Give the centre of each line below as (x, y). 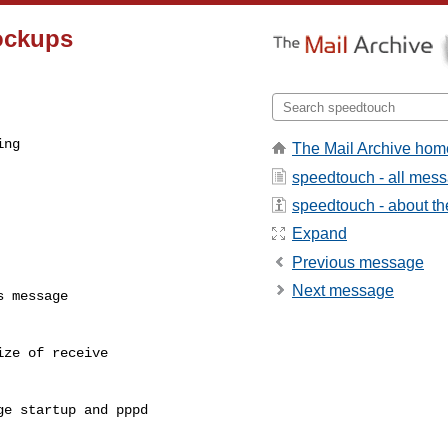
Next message (343, 291)
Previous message (358, 262)
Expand (319, 234)
